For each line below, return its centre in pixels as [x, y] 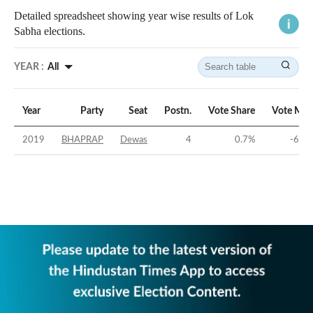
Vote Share [232, 111]
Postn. [178, 111]
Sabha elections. [50, 31]
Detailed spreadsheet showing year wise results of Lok [134, 16]
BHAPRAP [82, 140]
